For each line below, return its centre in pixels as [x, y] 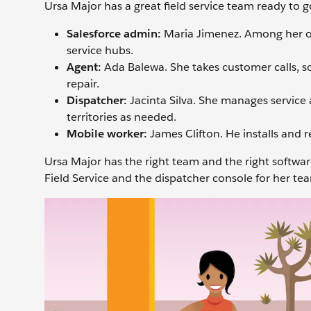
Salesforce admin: [114, 34]
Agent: [84, 67]
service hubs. [100, 50]
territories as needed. [121, 117]
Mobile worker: [107, 134]
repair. [83, 84]
